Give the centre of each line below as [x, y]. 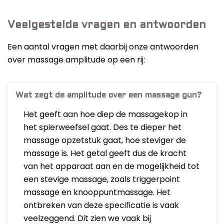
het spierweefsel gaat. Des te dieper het [102, 127]
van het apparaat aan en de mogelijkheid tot [111, 166]
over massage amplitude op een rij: [76, 60]
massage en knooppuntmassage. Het [97, 192]
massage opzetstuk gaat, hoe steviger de [105, 140]
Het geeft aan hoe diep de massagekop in [105, 114]
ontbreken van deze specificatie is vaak [101, 205]
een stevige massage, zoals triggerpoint [102, 179]
